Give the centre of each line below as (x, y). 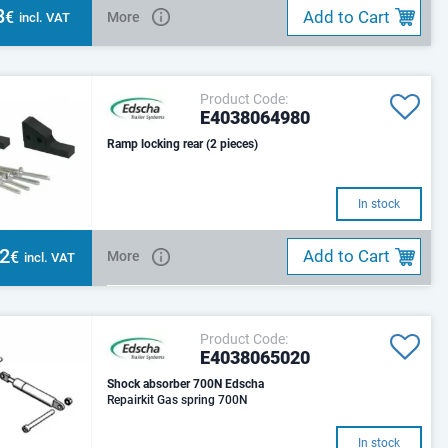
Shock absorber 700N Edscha (245, 383)
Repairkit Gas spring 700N (178, 399)
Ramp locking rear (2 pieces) (183, 144)
